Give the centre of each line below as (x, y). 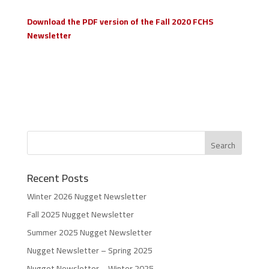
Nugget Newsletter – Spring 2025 (89, 251)
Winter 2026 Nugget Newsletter (86, 197)
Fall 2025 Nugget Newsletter (80, 215)
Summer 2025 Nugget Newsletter (89, 233)
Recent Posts (57, 178)
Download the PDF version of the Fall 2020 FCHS (120, 22)
